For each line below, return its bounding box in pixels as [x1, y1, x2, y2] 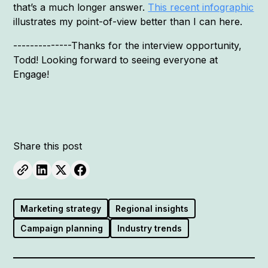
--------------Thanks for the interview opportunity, [13, 39, 242, 51]
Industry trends [117, 223, 182, 233]
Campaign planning [20, 223, 103, 233]
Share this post [13, 139, 83, 152]
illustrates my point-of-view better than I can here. [13, 15, 243, 28]
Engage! [13, 68, 50, 80]
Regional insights [115, 203, 189, 214]
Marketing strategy [20, 203, 102, 214]
